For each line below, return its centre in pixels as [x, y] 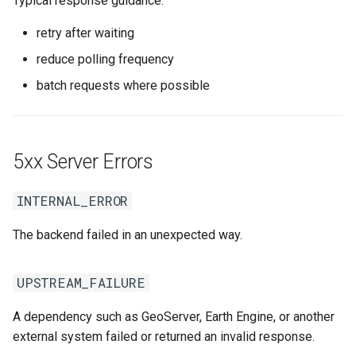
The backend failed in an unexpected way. [128, 235]
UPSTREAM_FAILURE [81, 282]
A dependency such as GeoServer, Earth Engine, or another [174, 317]
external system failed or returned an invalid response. [164, 337]
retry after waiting [85, 33]
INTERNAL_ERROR [73, 201]
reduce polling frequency [105, 59]
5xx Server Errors [83, 162]
